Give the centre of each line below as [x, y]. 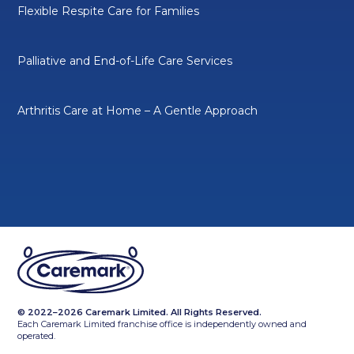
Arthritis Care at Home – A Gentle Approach [138, 111]
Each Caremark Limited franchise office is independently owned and [162, 324]
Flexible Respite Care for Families [109, 11]
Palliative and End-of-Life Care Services [125, 61]
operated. [37, 336]
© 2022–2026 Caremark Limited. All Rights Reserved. [140, 313]
